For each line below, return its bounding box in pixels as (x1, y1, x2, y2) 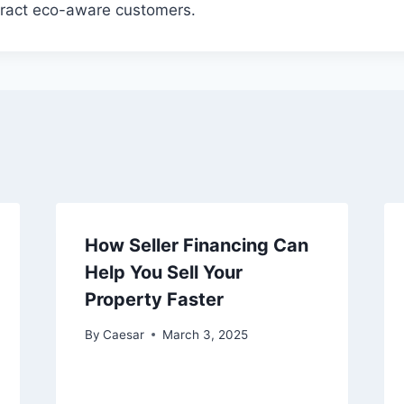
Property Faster (84, 289, 224, 311)
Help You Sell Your (84, 262, 243, 284)
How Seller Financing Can (84, 234, 308, 257)
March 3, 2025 (161, 326, 248, 342)
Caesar (102, 326, 144, 342)
